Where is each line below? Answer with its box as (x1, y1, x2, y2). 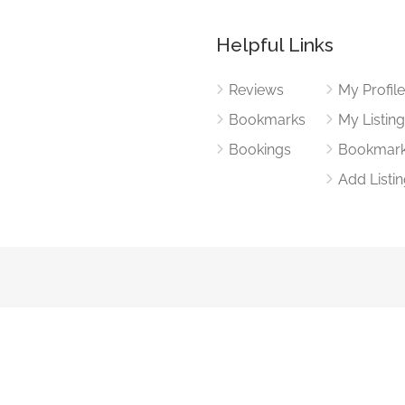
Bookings (229, 141, 291, 158)
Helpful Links (216, 33, 334, 56)
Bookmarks (229, 111, 306, 128)
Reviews (229, 81, 284, 99)
